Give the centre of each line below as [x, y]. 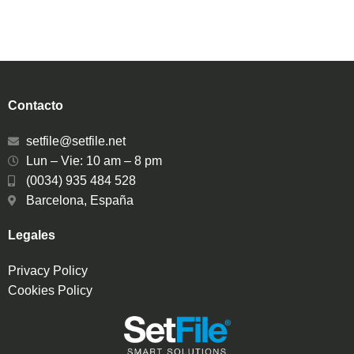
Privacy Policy [48, 271]
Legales [32, 235]
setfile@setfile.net [75, 141]
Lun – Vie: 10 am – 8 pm [94, 161]
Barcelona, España [79, 200]
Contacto [36, 105]
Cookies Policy [50, 290]
